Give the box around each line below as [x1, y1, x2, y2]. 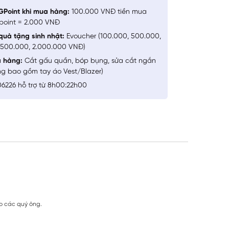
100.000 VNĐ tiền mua [69, 8, 147, 16]
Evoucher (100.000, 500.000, [64, 32, 161, 40]
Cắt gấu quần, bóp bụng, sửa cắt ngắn [22, 57, 156, 65]
